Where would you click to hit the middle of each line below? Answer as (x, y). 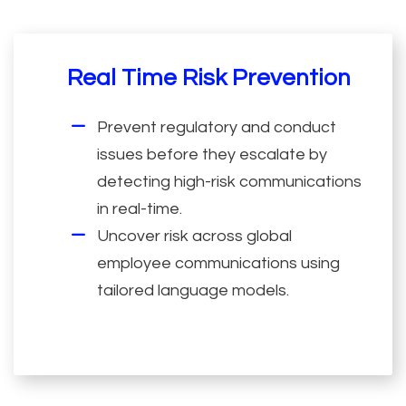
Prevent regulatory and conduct (216, 127)
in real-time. (139, 208)
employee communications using (218, 263)
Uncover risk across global (194, 236)
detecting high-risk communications (229, 181)
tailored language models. (193, 290)
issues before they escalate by (212, 154)
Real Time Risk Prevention (208, 77)
